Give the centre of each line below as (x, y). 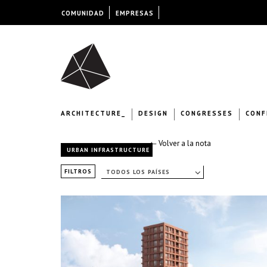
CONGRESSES (207, 113)
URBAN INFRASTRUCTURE (108, 150)
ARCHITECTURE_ (93, 113)
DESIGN (153, 113)
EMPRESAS (134, 13)
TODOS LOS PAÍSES (138, 172)
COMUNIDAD (83, 13)
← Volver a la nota (180, 143)
